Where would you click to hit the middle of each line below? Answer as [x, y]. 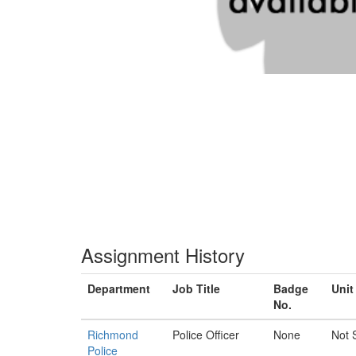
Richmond [113, 335]
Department [119, 288]
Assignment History [163, 255]
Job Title [196, 288]
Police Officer [206, 335]
